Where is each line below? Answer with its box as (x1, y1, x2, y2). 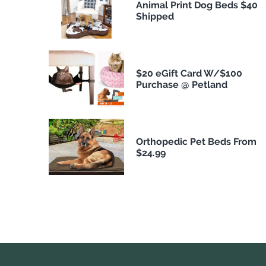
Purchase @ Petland (135, 78, 227, 90)
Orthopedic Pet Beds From (135, 135, 256, 147)
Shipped (135, 10, 174, 22)
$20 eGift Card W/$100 (135, 67, 242, 79)
